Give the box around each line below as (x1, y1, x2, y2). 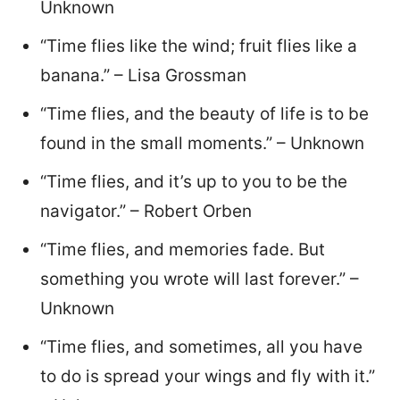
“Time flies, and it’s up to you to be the (40, 171, 347, 192)
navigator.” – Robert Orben (40, 201, 252, 221)
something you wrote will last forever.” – (40, 269, 359, 289)
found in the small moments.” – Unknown (40, 133, 364, 154)
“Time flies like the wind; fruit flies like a (40, 36, 357, 56)
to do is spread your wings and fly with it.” (40, 366, 375, 387)
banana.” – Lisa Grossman (40, 65, 246, 86)
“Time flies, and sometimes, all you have (40, 337, 362, 357)
